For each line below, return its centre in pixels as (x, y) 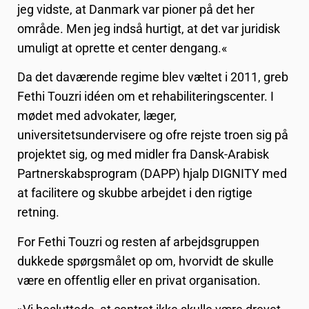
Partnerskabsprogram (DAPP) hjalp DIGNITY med (152, 174)
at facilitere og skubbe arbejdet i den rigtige (135, 193)
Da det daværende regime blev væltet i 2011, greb (153, 77)
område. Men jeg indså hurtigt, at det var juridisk (149, 29)
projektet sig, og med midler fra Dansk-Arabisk (143, 154)
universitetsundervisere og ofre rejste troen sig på (153, 135)
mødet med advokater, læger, (97, 116)
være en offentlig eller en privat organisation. (139, 280)
